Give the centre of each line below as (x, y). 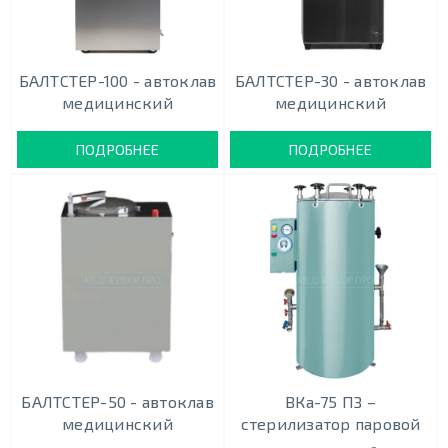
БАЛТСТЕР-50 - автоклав (117, 402)
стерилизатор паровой (330, 424)
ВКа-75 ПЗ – (330, 402)
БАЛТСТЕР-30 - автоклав (330, 80)
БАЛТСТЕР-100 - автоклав (117, 80)
